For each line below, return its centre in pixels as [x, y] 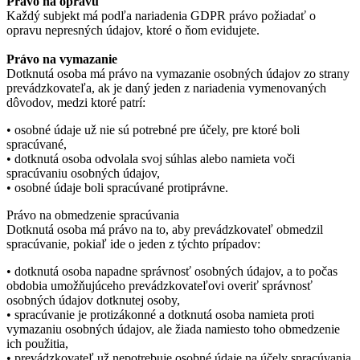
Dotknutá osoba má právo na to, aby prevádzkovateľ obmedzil [165, 229]
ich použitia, [37, 344]
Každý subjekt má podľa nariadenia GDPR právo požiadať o [161, 16]
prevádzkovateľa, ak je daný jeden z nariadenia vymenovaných [166, 88]
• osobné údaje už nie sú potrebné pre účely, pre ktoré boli [153, 130]
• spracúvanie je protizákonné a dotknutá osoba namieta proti [160, 315]
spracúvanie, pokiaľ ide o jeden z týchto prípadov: [133, 244]
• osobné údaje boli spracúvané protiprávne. [117, 188]
